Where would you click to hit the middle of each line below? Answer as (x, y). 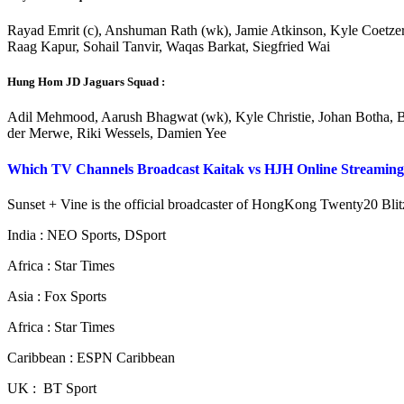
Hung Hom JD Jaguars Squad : (86, 82)
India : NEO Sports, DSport (87, 234)
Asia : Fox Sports (57, 296)
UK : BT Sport (52, 388)
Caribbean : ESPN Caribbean (91, 357)
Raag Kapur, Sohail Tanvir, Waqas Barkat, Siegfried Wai (169, 47)
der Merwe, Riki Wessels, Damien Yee (117, 133)
